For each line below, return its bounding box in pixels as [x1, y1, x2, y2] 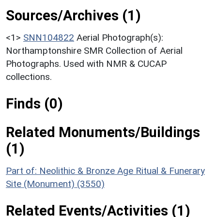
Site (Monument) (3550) [6, 178, 105, 189]
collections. [6, 71, 52, 82]
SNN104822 [23, 31, 74, 43]
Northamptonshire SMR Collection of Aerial [6, 45, 183, 56]
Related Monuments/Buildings [6, 124, 200, 140]
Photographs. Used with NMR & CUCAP [6, 58, 167, 69]
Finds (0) [6, 95, 63, 112]
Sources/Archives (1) [6, 7, 141, 24]
